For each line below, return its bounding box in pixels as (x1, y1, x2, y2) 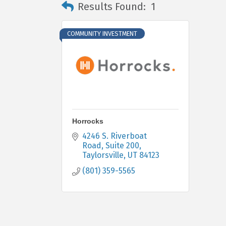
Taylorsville (82, 150, 124, 160)
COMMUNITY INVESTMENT (67, 30, 137, 37)
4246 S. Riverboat (82, 131, 147, 141)
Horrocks (72, 117, 103, 125)
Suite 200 (105, 141, 139, 150)
